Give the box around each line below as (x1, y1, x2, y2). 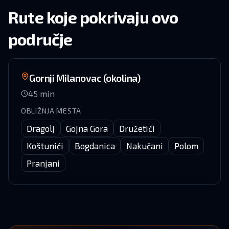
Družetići (119, 123, 155, 133)
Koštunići (27, 141, 63, 151)
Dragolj (27, 123, 55, 133)
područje (8, 29, 73, 49)
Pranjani (27, 158, 60, 168)
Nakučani (126, 141, 163, 151)
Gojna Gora (66, 123, 108, 133)
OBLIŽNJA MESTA (21, 106, 82, 115)
